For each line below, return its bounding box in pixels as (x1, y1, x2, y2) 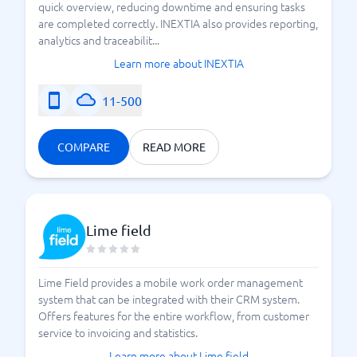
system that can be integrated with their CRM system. (38, 291, 300, 307)
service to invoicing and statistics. (38, 324, 198, 340)
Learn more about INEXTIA (113, 55, 244, 71)
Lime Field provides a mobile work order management (38, 274, 303, 290)
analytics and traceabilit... (38, 32, 159, 48)
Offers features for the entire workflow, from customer (38, 308, 309, 324)
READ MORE (143, 139, 206, 154)
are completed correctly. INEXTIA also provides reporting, (38, 15, 318, 31)
